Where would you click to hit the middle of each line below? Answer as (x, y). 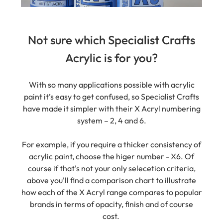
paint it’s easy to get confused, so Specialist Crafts (111, 86)
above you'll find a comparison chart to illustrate (111, 169)
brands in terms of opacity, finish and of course (111, 193)
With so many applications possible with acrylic (111, 74)
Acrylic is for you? (111, 47)
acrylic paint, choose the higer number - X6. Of (111, 146)
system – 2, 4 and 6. (111, 110)
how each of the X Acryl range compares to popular (111, 181)
